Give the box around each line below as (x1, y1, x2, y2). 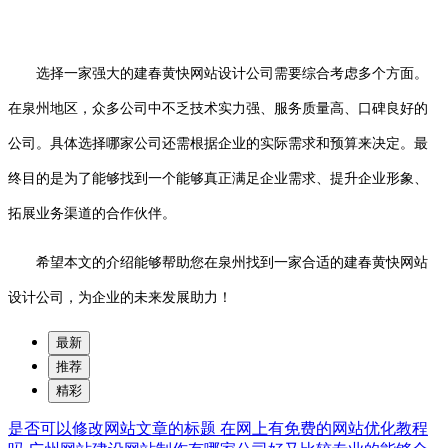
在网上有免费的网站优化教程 (220, 419, 428, 437)
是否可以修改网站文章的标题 (8, 419, 220, 437)
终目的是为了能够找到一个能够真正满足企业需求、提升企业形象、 (8, 170, 428, 186)
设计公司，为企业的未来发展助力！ (8, 289, 232, 305)
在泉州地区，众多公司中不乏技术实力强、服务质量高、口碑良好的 (8, 100, 428, 116)
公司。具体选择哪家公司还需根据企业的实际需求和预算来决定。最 (8, 135, 428, 151)
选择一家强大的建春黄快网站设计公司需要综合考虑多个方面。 (8, 65, 428, 81)
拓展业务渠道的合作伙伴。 (8, 205, 176, 221)
